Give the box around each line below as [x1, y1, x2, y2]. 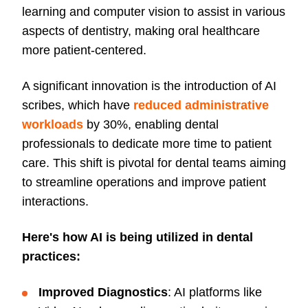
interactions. [22, 195, 89, 209]
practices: [22, 250, 80, 264]
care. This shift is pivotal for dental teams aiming [22, 156, 286, 170]
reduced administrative [133, 98, 269, 113]
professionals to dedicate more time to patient [22, 137, 272, 151]
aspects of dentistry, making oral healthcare [22, 24, 260, 38]
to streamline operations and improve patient [22, 175, 266, 190]
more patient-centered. [22, 43, 146, 58]
